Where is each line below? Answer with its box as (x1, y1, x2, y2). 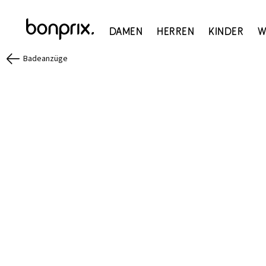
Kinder (208, 25, 244, 37)
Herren (157, 25, 195, 37)
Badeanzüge (23, 53, 68, 65)
